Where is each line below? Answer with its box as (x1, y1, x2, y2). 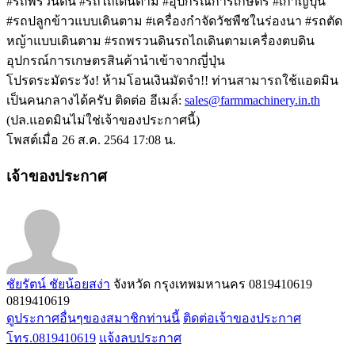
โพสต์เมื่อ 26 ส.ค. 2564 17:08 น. (6, 133, 176, 147)
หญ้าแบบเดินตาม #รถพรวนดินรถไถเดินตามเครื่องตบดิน (6, 34, 315, 48)
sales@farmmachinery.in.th (185, 94, 320, 108)
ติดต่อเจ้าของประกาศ (183, 311, 301, 325)
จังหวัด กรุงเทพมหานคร (113, 277, 246, 291)
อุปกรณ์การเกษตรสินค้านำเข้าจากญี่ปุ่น (6, 54, 225, 68)
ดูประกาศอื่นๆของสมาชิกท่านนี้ (6, 311, 180, 325)
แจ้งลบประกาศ (99, 330, 181, 345)
